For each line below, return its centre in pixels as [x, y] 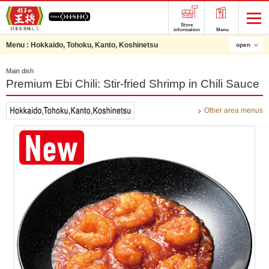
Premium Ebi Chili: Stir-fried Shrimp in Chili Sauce [133, 84]
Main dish [20, 71]
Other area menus [234, 110]
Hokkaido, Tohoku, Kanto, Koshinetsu [94, 45]
